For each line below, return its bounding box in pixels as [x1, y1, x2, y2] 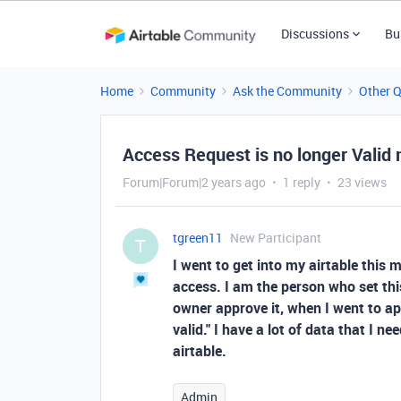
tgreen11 [173, 229, 223, 246]
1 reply [283, 174, 320, 191]
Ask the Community [233, 82, 342, 99]
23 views [337, 174, 387, 191]
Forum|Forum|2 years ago [123, 174, 266, 191]
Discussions [280, 25, 349, 42]
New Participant [230, 229, 321, 246]
